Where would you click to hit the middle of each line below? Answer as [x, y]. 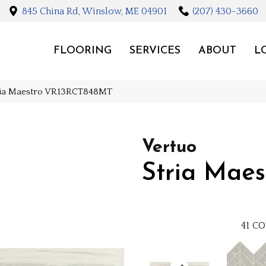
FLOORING [82, 50]
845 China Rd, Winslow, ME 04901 [94, 11]
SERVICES [155, 50]
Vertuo [169, 147]
